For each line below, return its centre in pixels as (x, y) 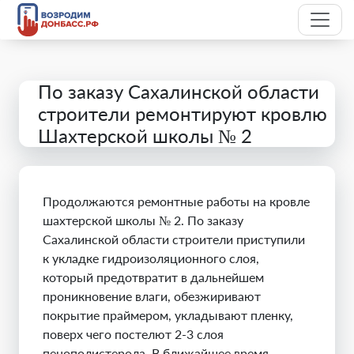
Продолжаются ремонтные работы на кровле (176, 201)
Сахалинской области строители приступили (174, 239)
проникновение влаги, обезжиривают (152, 296)
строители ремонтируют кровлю (183, 113)
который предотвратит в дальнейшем (153, 277)
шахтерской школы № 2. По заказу (143, 220)
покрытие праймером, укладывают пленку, (168, 315)
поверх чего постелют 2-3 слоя (133, 334)
